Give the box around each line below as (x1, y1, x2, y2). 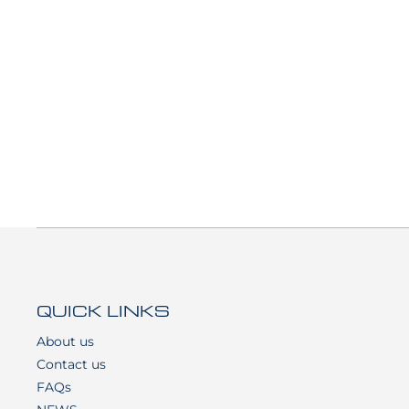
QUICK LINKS (37, 299, 170, 320)
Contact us (37, 356, 106, 372)
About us (37, 333, 94, 350)
